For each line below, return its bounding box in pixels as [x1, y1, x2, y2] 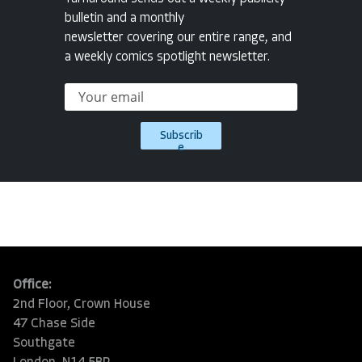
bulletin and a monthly [65, 12, 184, 26]
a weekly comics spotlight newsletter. [65, 51, 270, 65]
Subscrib [159, 130, 203, 143]
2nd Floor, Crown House [13, 298, 150, 312]
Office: [13, 279, 52, 293]
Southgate [13, 337, 75, 351]
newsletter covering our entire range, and [65, 32, 292, 45]
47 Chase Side [13, 318, 95, 331]
